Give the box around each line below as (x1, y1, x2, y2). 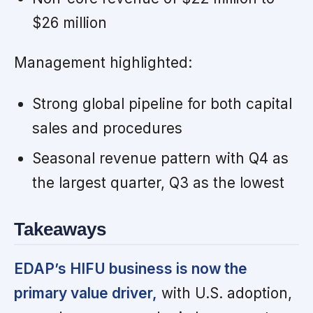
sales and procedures (31, 119, 182, 137)
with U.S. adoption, (157, 284, 292, 303)
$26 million (31, 13, 107, 31)
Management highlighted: (14, 53, 192, 71)
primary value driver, (14, 284, 157, 303)
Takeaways (14, 219, 106, 239)
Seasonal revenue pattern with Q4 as (31, 149, 289, 167)
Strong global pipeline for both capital (31, 94, 292, 112)
